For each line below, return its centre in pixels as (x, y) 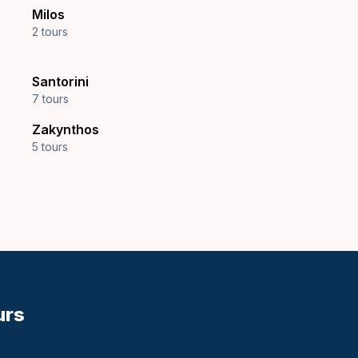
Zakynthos (66, 129)
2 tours (50, 32)
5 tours (50, 147)
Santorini (60, 82)
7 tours (50, 99)
